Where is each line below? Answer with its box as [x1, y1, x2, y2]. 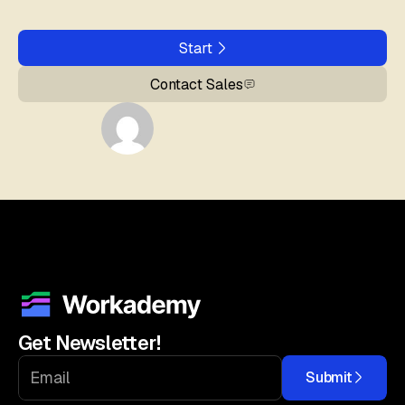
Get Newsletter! [18, 330, 160, 356]
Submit [305, 368, 353, 388]
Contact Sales [149, 74, 243, 94]
